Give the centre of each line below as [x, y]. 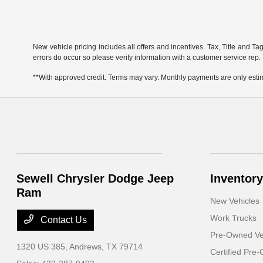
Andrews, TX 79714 [106, 247]
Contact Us [63, 220]
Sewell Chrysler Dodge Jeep [95, 178]
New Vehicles [235, 201]
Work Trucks [233, 218]
